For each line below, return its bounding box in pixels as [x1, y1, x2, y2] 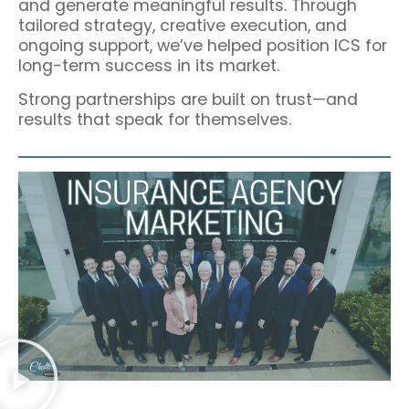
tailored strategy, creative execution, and [18, 15, 347, 37]
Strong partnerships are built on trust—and [18, 88, 358, 110]
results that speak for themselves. [18, 108, 291, 131]
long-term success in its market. [18, 55, 279, 78]
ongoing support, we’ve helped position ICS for [18, 35, 387, 58]
